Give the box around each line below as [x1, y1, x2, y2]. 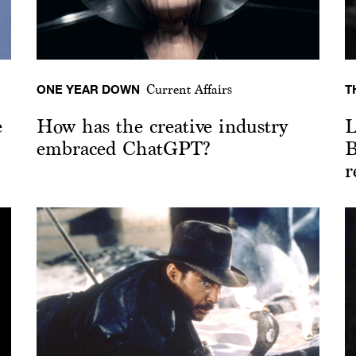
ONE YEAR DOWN [36, 81, 140, 96]
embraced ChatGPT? [36, 137, 211, 159]
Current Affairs [145, 82, 232, 96]
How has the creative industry [36, 115, 288, 137]
